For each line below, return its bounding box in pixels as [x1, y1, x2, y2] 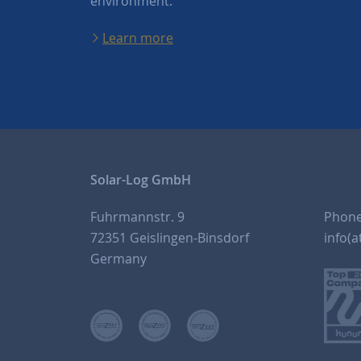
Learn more [102, 28, 173, 47]
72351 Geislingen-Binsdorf [90, 228, 249, 247]
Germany [90, 249, 147, 268]
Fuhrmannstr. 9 [90, 207, 185, 226]
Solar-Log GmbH [90, 170, 191, 189]
